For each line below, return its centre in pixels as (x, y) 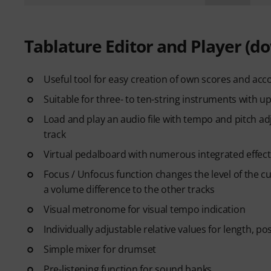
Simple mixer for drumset (100, 249)
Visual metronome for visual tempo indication (145, 209)
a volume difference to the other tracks (129, 189)
